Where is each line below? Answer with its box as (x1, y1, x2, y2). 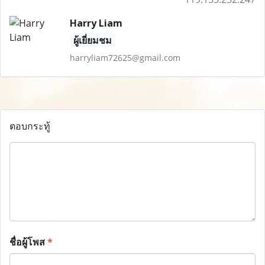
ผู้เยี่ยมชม (73, 34, 112, 47)
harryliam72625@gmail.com (69, 52, 180, 63)
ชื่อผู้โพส (9, 235, 47, 248)
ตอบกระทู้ (9, 119, 50, 132)
